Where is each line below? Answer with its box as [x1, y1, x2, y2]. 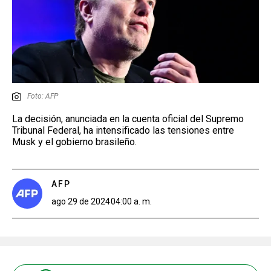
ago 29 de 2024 [51, 196, 110, 206]
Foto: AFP [27, 91, 58, 100]
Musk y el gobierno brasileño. [12, 135, 137, 148]
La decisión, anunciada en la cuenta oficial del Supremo [12, 113, 244, 125]
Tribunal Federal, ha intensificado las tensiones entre [12, 124, 234, 136]
